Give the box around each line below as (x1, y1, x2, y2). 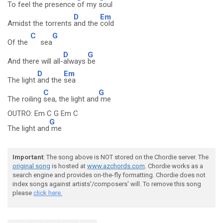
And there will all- (7, 57, 63, 66)
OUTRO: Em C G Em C (7, 109, 78, 118)
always (63, 57, 88, 66)
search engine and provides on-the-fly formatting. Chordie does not (12, 171, 206, 179)
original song (12, 162, 50, 170)
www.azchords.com (87, 162, 145, 170)
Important (12, 153, 43, 161)
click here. (33, 189, 62, 197)
